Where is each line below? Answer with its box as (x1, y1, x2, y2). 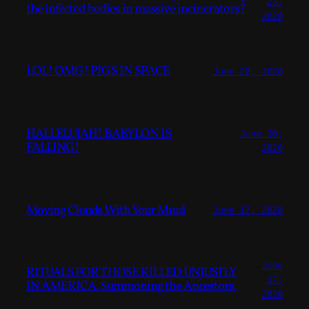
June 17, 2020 (212, 203, 283, 217)
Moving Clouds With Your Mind (26, 201, 186, 219)
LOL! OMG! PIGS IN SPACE (26, 62, 170, 81)
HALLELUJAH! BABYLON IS (26, 125, 171, 143)
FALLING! (26, 139, 80, 157)
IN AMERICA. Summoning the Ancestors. (26, 277, 237, 296)
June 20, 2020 (212, 64, 283, 78)
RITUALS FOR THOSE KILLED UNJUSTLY (26, 263, 237, 282)
